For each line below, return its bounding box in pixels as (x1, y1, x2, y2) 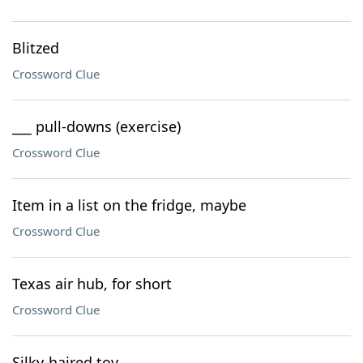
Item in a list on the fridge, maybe (12, 195, 246, 215)
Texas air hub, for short (12, 274, 172, 293)
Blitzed (12, 38, 59, 58)
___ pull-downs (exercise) (12, 117, 181, 136)
